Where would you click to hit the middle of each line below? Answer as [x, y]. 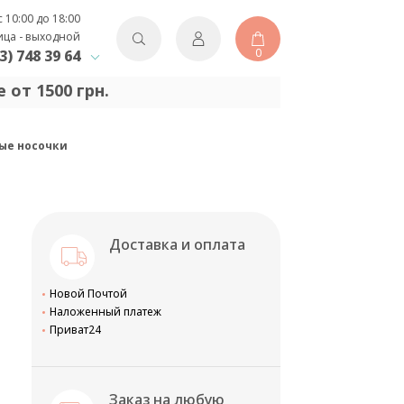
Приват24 [75, 330]
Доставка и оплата [177, 244]
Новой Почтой [88, 294]
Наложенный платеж [106, 312]
